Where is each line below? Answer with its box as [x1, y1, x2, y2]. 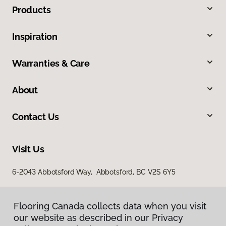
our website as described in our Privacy [14, 212, 183, 223]
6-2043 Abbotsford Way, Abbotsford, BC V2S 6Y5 [12, 168, 176, 177]
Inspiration [12, 31, 58, 42]
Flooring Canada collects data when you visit [14, 201, 206, 211]
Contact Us [12, 111, 60, 123]
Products [12, 5, 51, 16]
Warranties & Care [12, 58, 90, 69]
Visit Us [12, 144, 44, 155]
